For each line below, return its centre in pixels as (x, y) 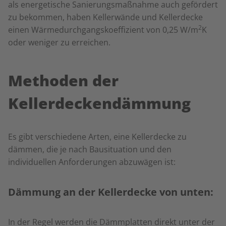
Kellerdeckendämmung (99, 103)
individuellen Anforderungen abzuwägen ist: (93, 162)
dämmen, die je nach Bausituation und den (90, 149)
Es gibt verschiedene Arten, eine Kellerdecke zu (97, 137)
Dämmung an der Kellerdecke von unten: (111, 192)
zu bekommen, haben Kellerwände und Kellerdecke (105, 17)
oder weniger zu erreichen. (60, 42)
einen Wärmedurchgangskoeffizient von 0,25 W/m (103, 30)
